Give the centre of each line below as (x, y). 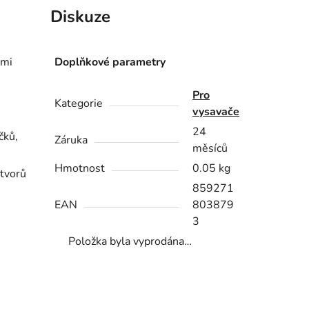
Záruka (71, 140)
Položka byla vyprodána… (130, 242)
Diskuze (80, 17)
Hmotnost (80, 169)
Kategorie (79, 104)
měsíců (210, 149)
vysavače (216, 112)
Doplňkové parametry (110, 62)
